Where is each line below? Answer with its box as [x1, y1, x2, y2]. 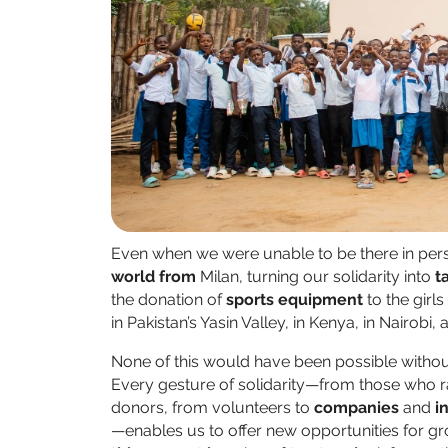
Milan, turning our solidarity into [200, 267, 435, 287]
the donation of [111, 290, 226, 310]
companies [314, 398, 399, 418]
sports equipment [226, 290, 363, 310]
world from [111, 267, 200, 287]
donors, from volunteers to [111, 398, 314, 418]
